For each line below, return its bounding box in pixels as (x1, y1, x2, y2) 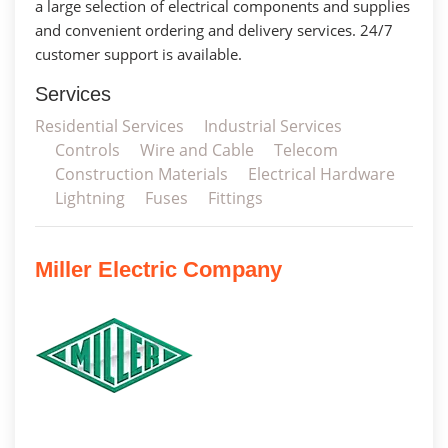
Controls (55, 138, 120, 161)
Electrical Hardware (248, 162, 395, 185)
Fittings (208, 186, 263, 209)
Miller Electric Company (35, 256, 282, 282)
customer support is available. (35, 43, 242, 64)
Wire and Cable (140, 138, 254, 161)
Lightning (55, 186, 125, 209)
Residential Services (35, 114, 184, 137)
